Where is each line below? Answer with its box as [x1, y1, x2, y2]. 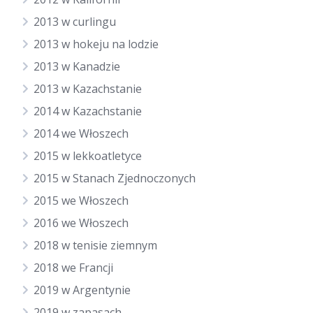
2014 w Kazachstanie [34, 103, 142, 119]
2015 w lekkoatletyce [34, 148, 142, 163]
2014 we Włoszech [34, 126, 129, 141]
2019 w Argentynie [34, 282, 131, 298]
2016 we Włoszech [34, 215, 129, 231]
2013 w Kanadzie [34, 59, 120, 74]
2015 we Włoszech [34, 193, 129, 208]
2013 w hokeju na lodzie [34, 36, 159, 52]
